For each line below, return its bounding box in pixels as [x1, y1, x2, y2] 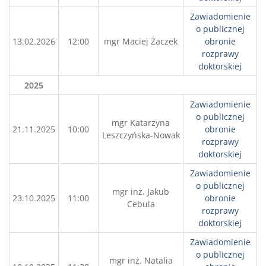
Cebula [126, 198, 155, 210]
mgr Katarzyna [112, 117, 170, 128]
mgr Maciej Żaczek [104, 36, 178, 47]
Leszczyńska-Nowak [102, 129, 180, 141]
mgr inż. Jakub [112, 186, 169, 197]
